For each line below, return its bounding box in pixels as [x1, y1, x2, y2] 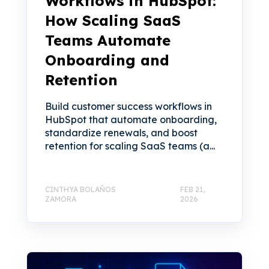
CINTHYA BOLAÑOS [45, 184, 116, 194]
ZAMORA [45, 194, 76, 204]
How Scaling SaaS [45, 11, 181, 29]
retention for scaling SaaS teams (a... [45, 139, 215, 152]
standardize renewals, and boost [45, 126, 198, 139]
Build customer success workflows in [45, 100, 212, 112]
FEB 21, [180, 184, 205, 194]
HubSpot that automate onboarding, [45, 113, 217, 125]
